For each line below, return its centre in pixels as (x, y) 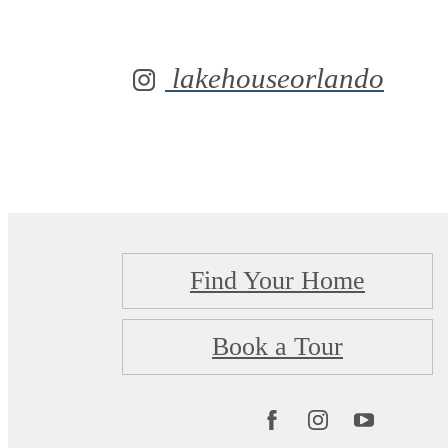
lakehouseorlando (274, 77)
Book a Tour (277, 347)
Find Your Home (277, 281)
